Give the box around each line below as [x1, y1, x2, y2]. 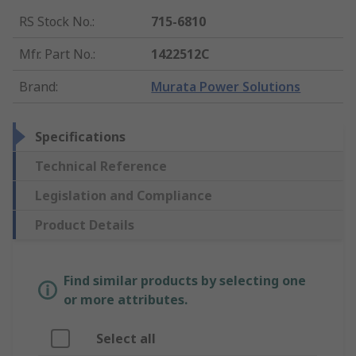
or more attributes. [64, 291, 188, 309]
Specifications [35, 128, 126, 146]
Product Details [35, 216, 134, 234]
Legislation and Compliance [35, 187, 212, 205]
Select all [96, 330, 156, 348]
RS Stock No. [19, 13, 92, 31]
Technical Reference [35, 157, 167, 176]
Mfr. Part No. [19, 45, 93, 64]
